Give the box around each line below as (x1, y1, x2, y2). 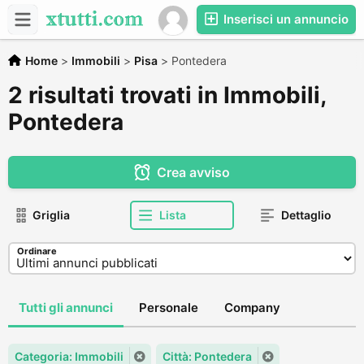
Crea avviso (156, 164, 230, 180)
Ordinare (17, 245, 57, 257)
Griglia (32, 208, 70, 222)
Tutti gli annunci (19, 300, 113, 315)
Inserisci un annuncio (220, 11, 349, 27)
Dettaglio (280, 208, 331, 222)
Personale (139, 300, 198, 315)
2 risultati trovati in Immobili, (8, 81, 326, 109)
